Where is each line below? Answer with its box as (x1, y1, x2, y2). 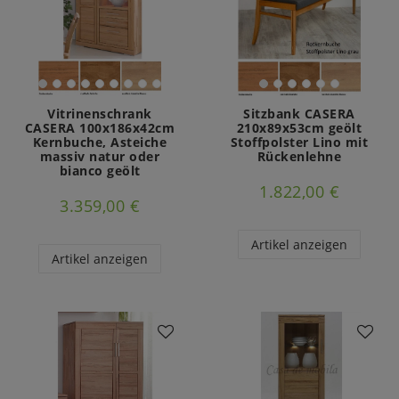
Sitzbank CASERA (243, 105, 355, 123)
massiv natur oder (39, 148, 160, 166)
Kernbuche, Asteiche (32, 134, 167, 151)
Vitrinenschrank (47, 105, 152, 123)
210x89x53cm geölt (236, 119, 362, 137)
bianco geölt (59, 162, 141, 180)
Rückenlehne (256, 148, 342, 166)
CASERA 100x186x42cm (24, 119, 175, 137)
